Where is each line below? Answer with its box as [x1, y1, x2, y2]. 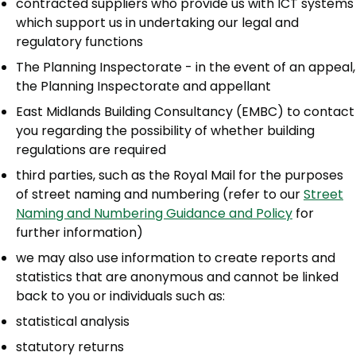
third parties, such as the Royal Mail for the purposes [16, 166, 343, 185]
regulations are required [16, 141, 166, 160]
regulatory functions [16, 33, 143, 52]
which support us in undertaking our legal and [16, 14, 299, 33]
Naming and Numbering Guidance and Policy [16, 204, 292, 223]
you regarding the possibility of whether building [16, 122, 315, 141]
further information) [16, 223, 143, 242]
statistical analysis [16, 312, 130, 331]
